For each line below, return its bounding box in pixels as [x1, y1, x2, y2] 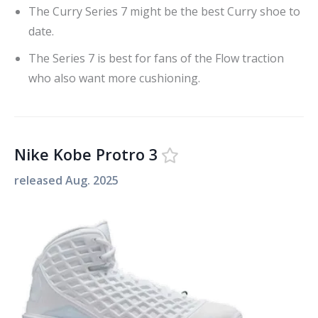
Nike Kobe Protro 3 [14, 143, 158, 165]
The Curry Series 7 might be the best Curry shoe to [28, 3, 300, 19]
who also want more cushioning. [28, 70, 200, 86]
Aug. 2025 [65, 172, 119, 188]
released [14, 172, 65, 188]
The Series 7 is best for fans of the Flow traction [28, 50, 284, 66]
